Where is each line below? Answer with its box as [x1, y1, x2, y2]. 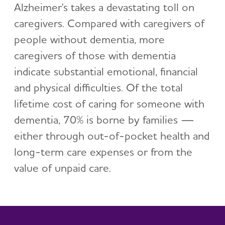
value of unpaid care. [14, 161, 111, 174]
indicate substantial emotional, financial [14, 64, 198, 78]
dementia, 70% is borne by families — [14, 113, 194, 126]
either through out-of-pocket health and [14, 129, 209, 142]
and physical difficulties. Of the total [14, 80, 183, 94]
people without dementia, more [14, 32, 165, 46]
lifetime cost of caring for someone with [14, 96, 204, 110]
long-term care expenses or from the [14, 145, 192, 158]
